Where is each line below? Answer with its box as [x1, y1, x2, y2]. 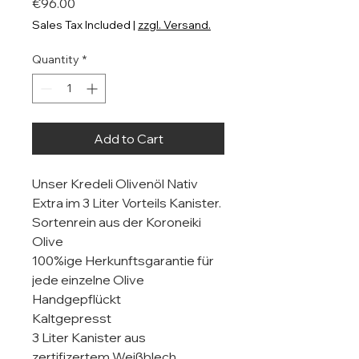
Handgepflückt [32, 291, 121, 308]
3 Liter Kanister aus [32, 329, 146, 346]
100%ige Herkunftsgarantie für [32, 252, 214, 269]
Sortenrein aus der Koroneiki [32, 214, 201, 231]
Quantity [32, 52, 79, 67]
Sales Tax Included [32, 18, 131, 33]
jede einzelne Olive [32, 272, 144, 288]
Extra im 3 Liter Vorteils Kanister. [32, 195, 221, 212]
